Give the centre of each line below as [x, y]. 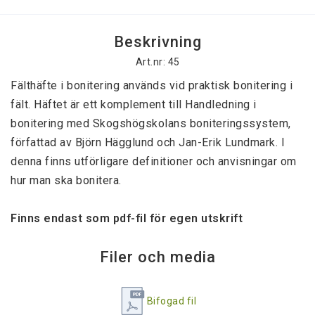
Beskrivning [157, 42]
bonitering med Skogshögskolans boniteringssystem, [151, 123]
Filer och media [157, 257]
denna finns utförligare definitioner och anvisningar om [154, 161]
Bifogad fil [172, 301]
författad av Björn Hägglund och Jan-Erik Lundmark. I [148, 142]
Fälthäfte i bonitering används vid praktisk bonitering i [152, 85]
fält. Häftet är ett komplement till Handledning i [134, 104]
